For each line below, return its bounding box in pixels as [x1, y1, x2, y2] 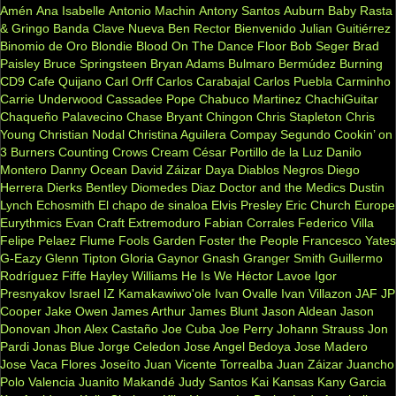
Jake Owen [45, 303, 108, 318]
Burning [339, 56, 383, 71]
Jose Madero [294, 339, 368, 354]
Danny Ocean [50, 162, 127, 177]
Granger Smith [243, 250, 325, 265]
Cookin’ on [334, 126, 392, 141]
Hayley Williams [90, 268, 178, 283]
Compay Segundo [230, 126, 331, 141]
